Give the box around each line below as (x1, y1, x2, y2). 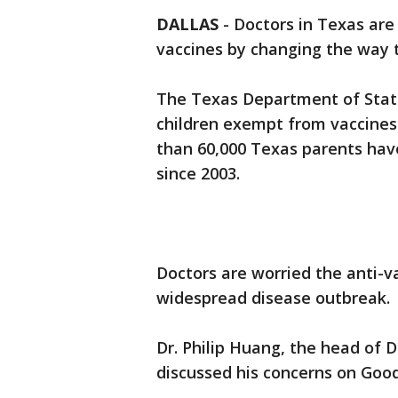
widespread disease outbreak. (156, 287, 390, 308)
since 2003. (156, 163, 240, 184)
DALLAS (156, 13, 219, 35)
